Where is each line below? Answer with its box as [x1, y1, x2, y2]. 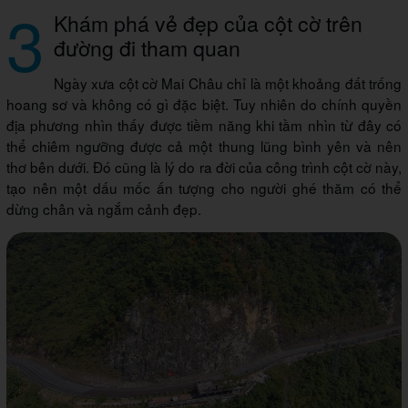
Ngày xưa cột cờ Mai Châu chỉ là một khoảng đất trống [54, 73, 402, 94]
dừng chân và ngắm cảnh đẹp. [6, 199, 205, 219]
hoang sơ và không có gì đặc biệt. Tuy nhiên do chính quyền [6, 94, 402, 115]
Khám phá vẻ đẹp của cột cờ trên [54, 7, 362, 39]
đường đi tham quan [54, 32, 240, 64]
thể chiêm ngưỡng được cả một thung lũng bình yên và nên [6, 136, 402, 157]
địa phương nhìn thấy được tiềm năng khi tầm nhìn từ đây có [6, 115, 402, 136]
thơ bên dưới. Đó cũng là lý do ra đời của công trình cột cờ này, [6, 157, 402, 178]
